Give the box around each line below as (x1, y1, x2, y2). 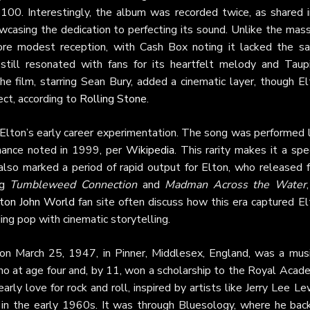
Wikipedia (125, 143, 174, 158)
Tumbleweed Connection (10, 177, 138, 192)
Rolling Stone (80, 91, 147, 107)
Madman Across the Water (165, 177, 307, 192)
